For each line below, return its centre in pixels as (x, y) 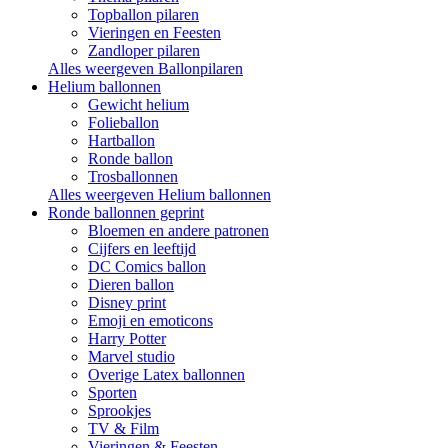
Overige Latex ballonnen (166, 374)
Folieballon (123, 122)
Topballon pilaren (143, 14)
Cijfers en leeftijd (142, 248)
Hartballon (121, 140)
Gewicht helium (138, 104)
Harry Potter (127, 338)
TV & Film (123, 428)
